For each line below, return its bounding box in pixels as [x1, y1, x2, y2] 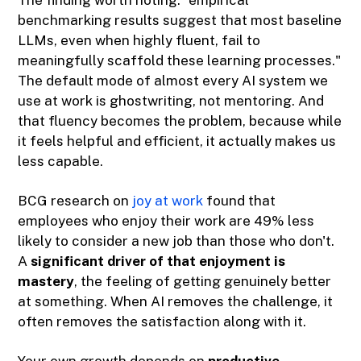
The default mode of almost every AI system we [18, 73, 329, 89]
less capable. [18, 153, 104, 170]
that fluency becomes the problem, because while [18, 113, 342, 130]
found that [203, 193, 276, 210]
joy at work [132, 193, 204, 210]
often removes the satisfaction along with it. [18, 313, 307, 330]
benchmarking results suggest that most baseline [18, 12, 342, 29]
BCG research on [18, 193, 133, 210]
